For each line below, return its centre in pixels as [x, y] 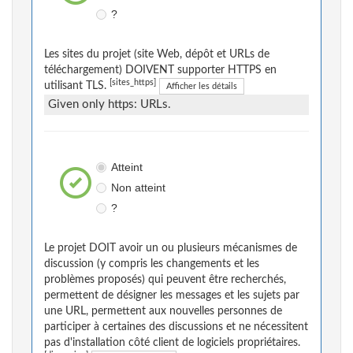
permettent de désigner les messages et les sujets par [172, 296]
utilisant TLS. [77, 86]
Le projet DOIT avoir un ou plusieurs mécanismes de [171, 249]
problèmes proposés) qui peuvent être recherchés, [165, 280]
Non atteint [138, 188]
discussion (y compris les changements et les [152, 264]
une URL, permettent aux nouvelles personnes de [163, 312]
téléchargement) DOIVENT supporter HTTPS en [160, 71]
